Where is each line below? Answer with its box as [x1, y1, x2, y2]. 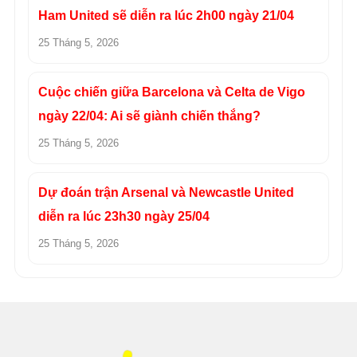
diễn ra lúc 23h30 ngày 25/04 [38, 210, 210, 224]
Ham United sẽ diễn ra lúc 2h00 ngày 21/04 [38, 9, 294, 23]
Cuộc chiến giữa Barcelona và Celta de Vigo [38, 85, 305, 100]
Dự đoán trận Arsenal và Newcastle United [38, 186, 294, 200]
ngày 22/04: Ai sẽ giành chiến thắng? [38, 109, 261, 124]
